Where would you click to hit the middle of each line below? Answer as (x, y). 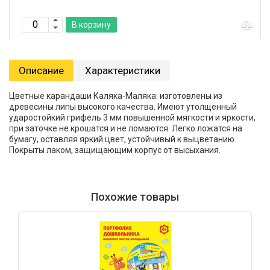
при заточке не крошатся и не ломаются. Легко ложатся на (126, 128)
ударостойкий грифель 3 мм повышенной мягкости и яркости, (132, 118)
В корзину (91, 25)
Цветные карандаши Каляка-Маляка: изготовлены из (116, 96)
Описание (41, 71)
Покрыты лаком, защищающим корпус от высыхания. (115, 150)
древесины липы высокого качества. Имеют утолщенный (123, 107)
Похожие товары (135, 197)
